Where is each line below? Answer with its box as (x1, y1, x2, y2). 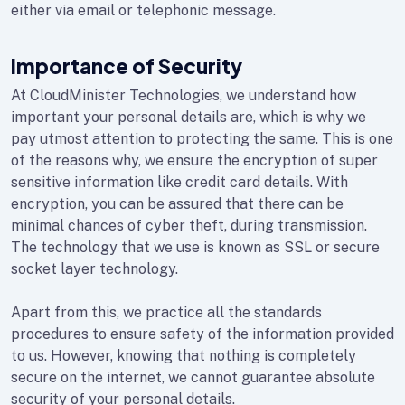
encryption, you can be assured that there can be (11, 195, 344, 212)
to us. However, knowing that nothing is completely (11, 347, 356, 364)
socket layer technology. (11, 260, 178, 278)
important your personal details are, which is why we (11, 108, 366, 126)
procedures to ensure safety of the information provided (11, 325, 394, 343)
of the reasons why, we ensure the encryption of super (11, 152, 378, 169)
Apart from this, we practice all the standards (11, 304, 322, 321)
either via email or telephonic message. (11, 2, 276, 19)
